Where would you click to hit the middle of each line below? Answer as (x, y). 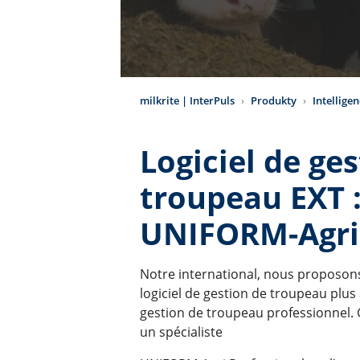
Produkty (274, 100)
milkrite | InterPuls (187, 100)
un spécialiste (181, 332)
